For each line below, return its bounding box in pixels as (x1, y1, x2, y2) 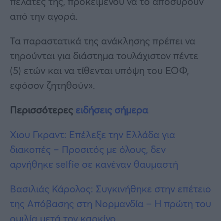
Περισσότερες (10, 103, 75, 116)
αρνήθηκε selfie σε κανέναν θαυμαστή (10, 157, 178, 171)
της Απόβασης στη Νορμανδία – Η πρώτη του (10, 196, 211, 210)
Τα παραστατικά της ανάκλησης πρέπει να (10, 34, 195, 47)
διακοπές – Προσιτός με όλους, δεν (10, 142, 166, 156)
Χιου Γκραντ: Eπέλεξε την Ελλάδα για (10, 127, 175, 141)
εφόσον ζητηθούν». (10, 78, 95, 92)
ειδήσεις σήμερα (75, 103, 148, 116)
